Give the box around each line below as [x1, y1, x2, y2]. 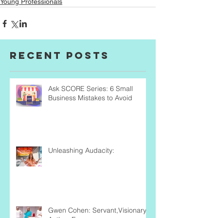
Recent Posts [10, 49, 109, 62]
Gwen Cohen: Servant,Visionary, [48, 206, 147, 215]
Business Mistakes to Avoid [48, 93, 132, 103]
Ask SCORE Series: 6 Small [48, 84, 133, 93]
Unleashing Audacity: [48, 146, 114, 155]
